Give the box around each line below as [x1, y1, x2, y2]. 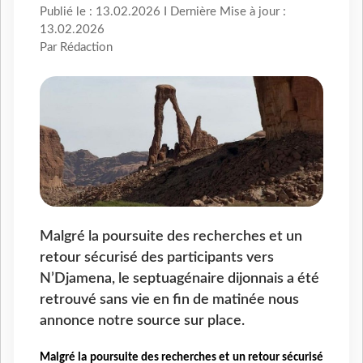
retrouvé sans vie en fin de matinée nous [40, 292, 299, 306]
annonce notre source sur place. [40, 313, 245, 327]
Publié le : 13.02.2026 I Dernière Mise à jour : [40, 6, 286, 19]
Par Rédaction [40, 41, 113, 54]
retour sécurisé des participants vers [40, 250, 274, 264]
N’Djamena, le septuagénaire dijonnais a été [40, 271, 319, 285]
